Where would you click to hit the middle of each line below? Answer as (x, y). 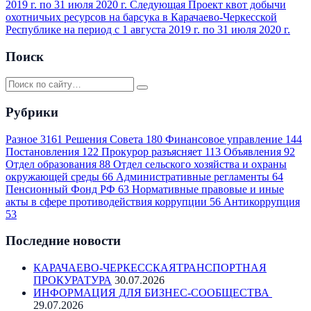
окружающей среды (54, 176)
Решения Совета (106, 139)
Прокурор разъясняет (153, 151)
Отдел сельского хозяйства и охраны (200, 164)
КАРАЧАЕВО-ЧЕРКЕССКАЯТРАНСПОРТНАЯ (150, 268)
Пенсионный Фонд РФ (62, 189)
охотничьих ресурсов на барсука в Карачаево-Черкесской (141, 17)
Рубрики (32, 112)
